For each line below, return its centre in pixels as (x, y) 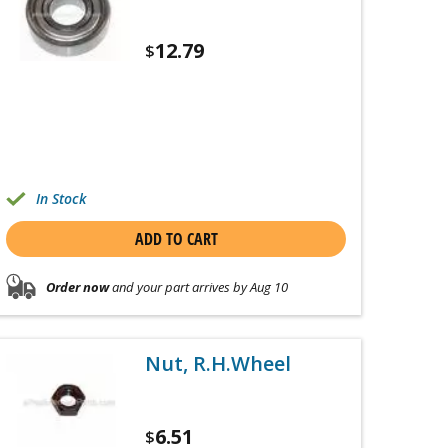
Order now (77, 286)
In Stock (61, 199)
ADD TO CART (176, 239)
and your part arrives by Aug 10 (198, 286)
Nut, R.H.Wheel (218, 364)
